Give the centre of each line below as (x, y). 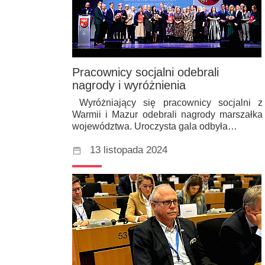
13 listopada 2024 (129, 150)
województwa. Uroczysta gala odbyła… (155, 126)
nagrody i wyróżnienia (129, 85)
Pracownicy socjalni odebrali (146, 72)
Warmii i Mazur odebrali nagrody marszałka (167, 114)
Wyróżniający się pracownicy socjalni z (167, 102)
